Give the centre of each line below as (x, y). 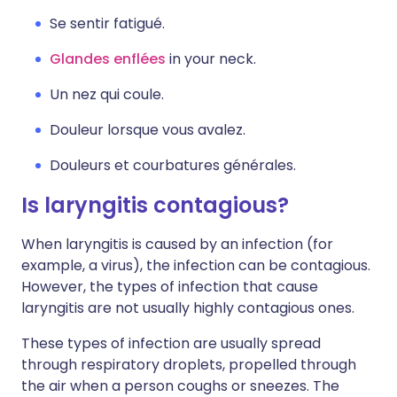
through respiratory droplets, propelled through (189, 365)
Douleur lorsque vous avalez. (148, 130)
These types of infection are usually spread (171, 343)
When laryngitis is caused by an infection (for (177, 244)
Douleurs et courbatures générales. (173, 165)
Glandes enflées (108, 59)
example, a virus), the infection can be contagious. (196, 265)
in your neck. (211, 59)
